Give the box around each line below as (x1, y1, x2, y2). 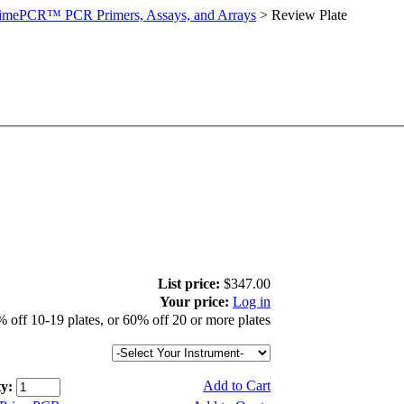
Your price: (160, 294, 229, 310)
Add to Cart (203, 378, 271, 394)
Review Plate (271, 7, 347, 23)
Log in (233, 294, 271, 310)
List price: (158, 276, 220, 292)
